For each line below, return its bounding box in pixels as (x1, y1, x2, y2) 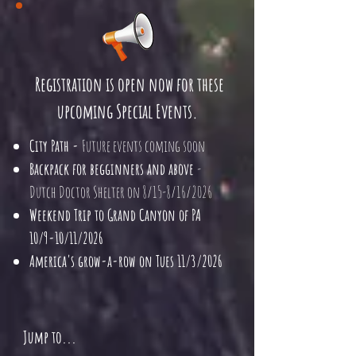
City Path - (29, 136, 82, 156)
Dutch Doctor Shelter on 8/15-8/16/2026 (29, 182, 212, 202)
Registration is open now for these (34, 72, 224, 96)
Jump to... (23, 327, 76, 347)
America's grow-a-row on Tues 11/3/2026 (29, 251, 222, 271)
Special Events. (116, 99, 198, 123)
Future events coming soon (82, 136, 205, 156)
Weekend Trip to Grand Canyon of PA (29, 205, 201, 225)
